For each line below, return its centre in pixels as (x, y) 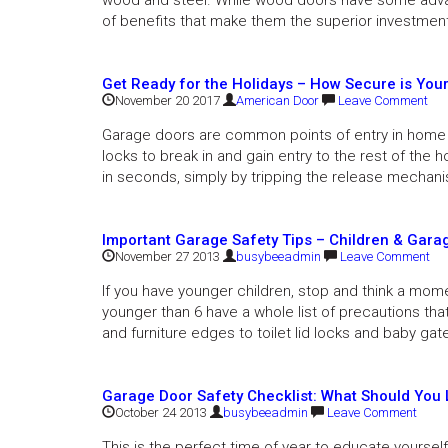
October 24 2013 (161, 412)
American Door (277, 100)
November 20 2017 (167, 100)
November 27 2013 (167, 256)
